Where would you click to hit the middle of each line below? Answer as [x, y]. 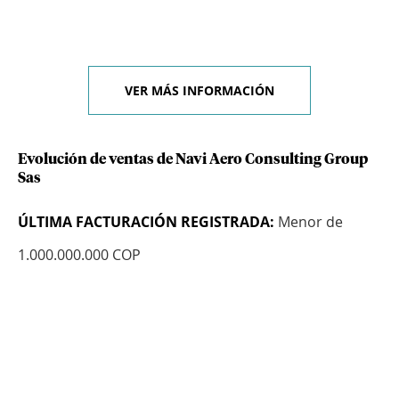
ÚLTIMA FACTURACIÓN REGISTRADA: [146, 222]
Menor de [309, 222]
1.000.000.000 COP [79, 255]
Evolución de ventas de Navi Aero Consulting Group [193, 160]
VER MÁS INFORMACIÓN [199, 91]
